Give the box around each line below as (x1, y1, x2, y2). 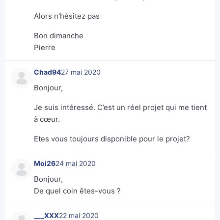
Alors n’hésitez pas (34, 11, 100, 21)
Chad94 (34, 68, 61, 76)
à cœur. (34, 114, 60, 124)
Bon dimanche (34, 31, 83, 40)
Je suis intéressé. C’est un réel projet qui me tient (34, 103, 207, 112)
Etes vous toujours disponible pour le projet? (34, 134, 190, 143)
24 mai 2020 (55, 159, 96, 167)
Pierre (34, 43, 55, 52)
